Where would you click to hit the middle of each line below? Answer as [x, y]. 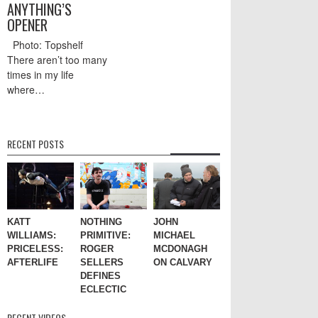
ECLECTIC [103, 290]
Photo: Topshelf [45, 44]
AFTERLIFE [33, 263]
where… [26, 89]
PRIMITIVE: [105, 236]
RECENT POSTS [35, 143]
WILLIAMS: [32, 236]
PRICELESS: [35, 249]
